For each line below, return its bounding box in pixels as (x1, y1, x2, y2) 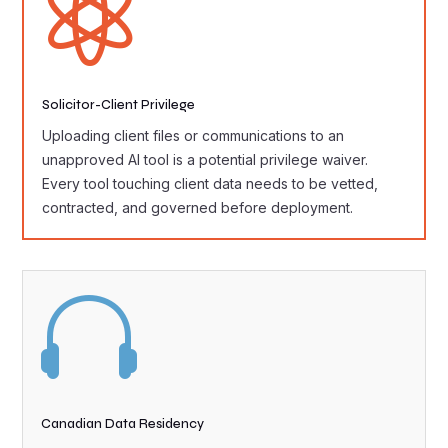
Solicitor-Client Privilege (42, 97, 196, 113)
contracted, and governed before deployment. (42, 199, 354, 216)
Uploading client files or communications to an (42, 127, 345, 144)
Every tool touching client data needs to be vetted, (42, 175, 379, 192)
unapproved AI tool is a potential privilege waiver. (42, 151, 369, 168)
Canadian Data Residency (41, 416, 205, 432)
